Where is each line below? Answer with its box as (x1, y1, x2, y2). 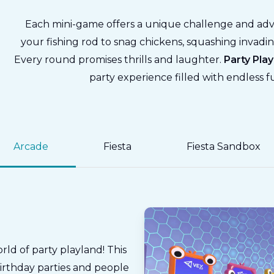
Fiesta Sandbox (187, 140, 261, 152)
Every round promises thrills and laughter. (13, 54, 224, 66)
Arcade (13, 140, 48, 152)
